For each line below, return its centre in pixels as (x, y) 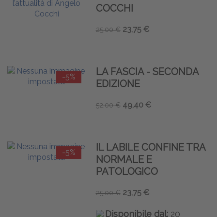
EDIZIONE (118, 84)
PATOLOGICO (127, 171)
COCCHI (114, 8)
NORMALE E (124, 159)
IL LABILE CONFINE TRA (150, 147)
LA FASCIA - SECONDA (147, 71)
